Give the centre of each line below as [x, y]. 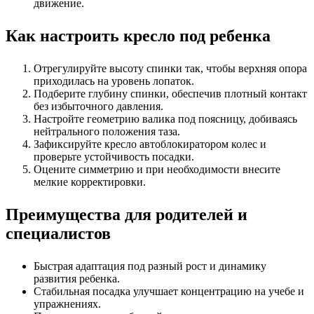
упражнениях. [69, 304]
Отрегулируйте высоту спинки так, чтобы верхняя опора [170, 69]
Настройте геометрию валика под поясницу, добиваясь [165, 119]
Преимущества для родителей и [127, 215]
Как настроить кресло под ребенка [138, 36]
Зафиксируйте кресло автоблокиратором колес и [150, 144]
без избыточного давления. [100, 107]
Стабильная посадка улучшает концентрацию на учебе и [169, 292]
